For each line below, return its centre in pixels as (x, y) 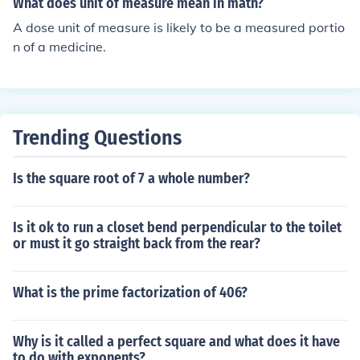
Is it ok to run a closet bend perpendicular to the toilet (177, 227)
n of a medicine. (59, 47)
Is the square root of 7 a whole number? (131, 178)
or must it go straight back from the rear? (137, 243)
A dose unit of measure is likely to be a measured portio (179, 27)
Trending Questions (97, 138)
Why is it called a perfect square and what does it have (176, 342)
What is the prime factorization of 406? (130, 292)
